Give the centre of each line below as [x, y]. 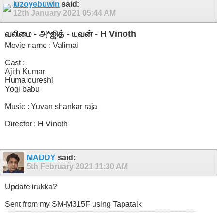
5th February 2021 [61, 167]
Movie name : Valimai [42, 45]
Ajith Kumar [25, 71]
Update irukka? [31, 187]
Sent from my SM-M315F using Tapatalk [73, 204]
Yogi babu [22, 89]
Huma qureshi [29, 80]
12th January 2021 [48, 13]
